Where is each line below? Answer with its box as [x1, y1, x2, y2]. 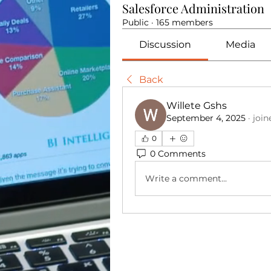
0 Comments [150, 148, 206, 159]
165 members [156, 17, 213, 28]
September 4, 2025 [166, 113, 246, 123]
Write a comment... [145, 172, 227, 184]
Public [122, 17, 149, 28]
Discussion [139, 39, 192, 50]
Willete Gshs [166, 100, 227, 111]
